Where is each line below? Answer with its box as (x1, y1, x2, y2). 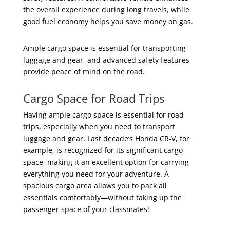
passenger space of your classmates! (23, 204, 149, 214)
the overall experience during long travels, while (23, 4, 189, 14)
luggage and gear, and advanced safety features (23, 54, 189, 65)
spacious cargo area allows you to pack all (23, 180, 167, 190)
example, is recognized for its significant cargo (23, 145, 183, 155)
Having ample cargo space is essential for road (23, 109, 184, 120)
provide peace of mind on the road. (23, 66, 145, 76)
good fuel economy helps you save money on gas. (23, 16, 193, 26)
